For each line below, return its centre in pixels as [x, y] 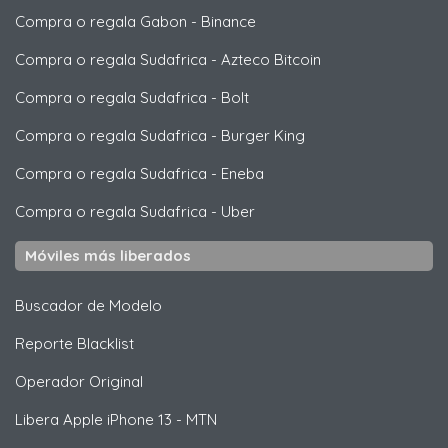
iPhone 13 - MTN [160, 419]
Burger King [263, 135]
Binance [228, 21]
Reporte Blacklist [74, 343]
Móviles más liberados [108, 255]
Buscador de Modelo [88, 305]
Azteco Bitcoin [271, 59]
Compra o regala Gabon [101, 21]
